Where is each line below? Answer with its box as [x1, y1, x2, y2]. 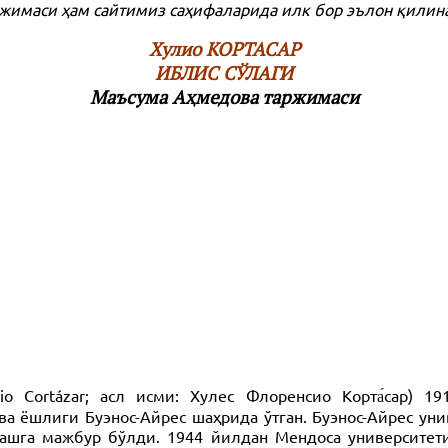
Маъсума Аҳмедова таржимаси [89, 85, 359, 110]
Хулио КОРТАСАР [148, 37, 300, 62]
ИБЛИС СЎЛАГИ [155, 61, 293, 86]
